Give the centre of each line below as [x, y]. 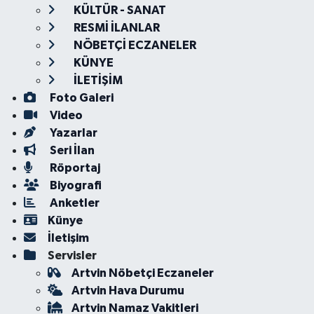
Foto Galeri [80, 98]
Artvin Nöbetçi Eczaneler [142, 273]
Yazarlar [72, 133]
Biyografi [74, 185]
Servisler [72, 255]
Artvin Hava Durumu [128, 291]
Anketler [73, 203]
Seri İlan [71, 150]
